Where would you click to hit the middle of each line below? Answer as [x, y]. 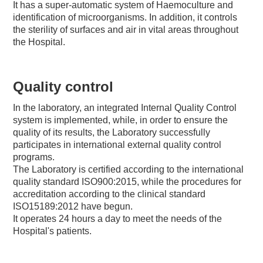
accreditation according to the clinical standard [109, 194]
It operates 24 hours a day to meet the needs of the [118, 218]
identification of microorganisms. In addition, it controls [125, 17]
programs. [34, 157]
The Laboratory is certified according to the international [129, 169]
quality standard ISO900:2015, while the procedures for [127, 181]
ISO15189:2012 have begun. [73, 206]
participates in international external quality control [117, 144]
